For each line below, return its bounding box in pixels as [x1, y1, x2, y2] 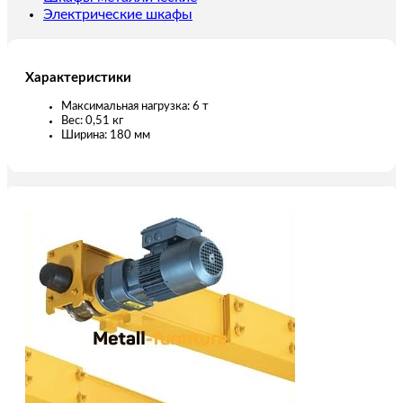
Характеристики [25, 70, 131, 85]
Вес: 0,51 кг [61, 114, 123, 127]
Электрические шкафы [43, 7, 193, 22]
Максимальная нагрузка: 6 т [61, 100, 209, 112]
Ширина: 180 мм [61, 129, 150, 141]
